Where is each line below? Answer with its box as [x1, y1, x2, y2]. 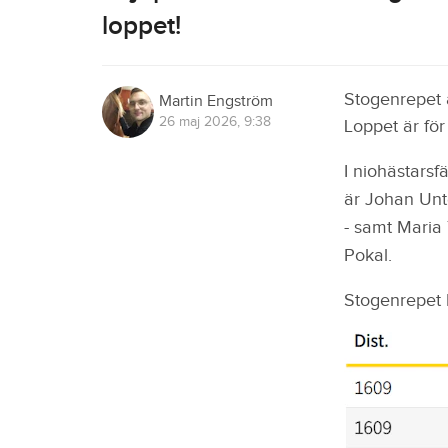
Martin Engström [159, 92, 273, 112]
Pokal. [343, 245, 392, 267]
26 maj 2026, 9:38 [159, 114, 271, 131]
